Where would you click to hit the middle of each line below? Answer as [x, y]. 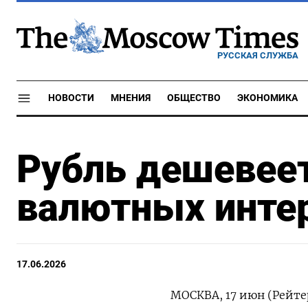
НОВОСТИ [71, 98]
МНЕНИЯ [131, 98]
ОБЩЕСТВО [194, 98]
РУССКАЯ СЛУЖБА [258, 55]
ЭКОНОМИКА [267, 98]
